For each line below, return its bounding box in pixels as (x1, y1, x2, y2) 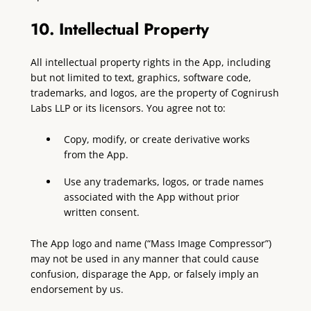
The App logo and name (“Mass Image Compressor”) (30, 237, 271, 251)
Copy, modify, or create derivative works (64, 132, 251, 146)
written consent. (64, 205, 140, 219)
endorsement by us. (30, 283, 124, 296)
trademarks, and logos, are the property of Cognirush (30, 85, 279, 99)
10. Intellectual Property (30, 17, 209, 41)
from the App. (64, 147, 129, 161)
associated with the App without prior (64, 190, 240, 204)
